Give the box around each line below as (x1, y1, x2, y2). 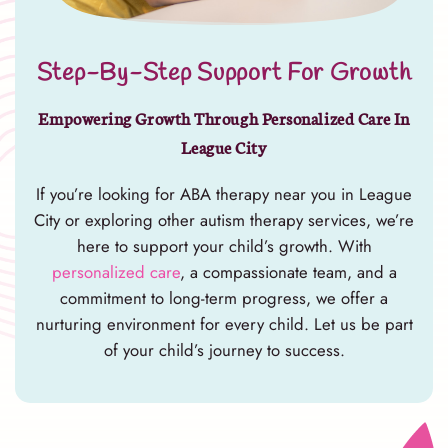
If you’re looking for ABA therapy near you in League (36, 181, 412, 206)
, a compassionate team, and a (179, 259, 397, 284)
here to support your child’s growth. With (76, 233, 372, 258)
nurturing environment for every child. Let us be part (35, 311, 413, 336)
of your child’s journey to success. (103, 337, 345, 362)
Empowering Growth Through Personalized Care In (38, 105, 410, 129)
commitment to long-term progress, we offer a (60, 285, 388, 310)
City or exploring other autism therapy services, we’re (34, 207, 414, 232)
